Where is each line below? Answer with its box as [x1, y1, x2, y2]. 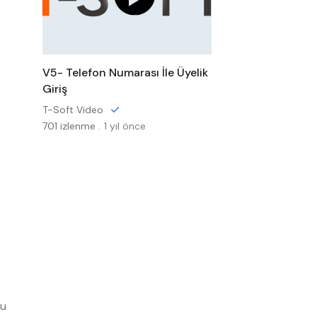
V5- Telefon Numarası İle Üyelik [42, 65, 208, 80]
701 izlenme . [42, 120, 100, 132]
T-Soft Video [42, 103, 103, 116]
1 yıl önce [103, 120, 146, 132]
